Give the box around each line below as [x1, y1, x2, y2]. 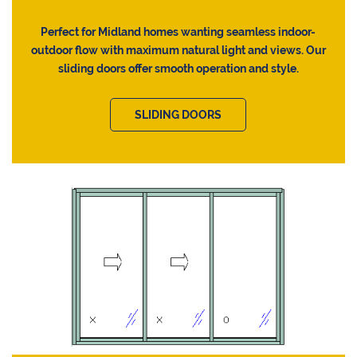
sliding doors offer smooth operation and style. [57, 62, 299, 76]
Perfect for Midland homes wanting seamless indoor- [41, 25, 316, 39]
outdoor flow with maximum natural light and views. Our [30, 44, 326, 57]
